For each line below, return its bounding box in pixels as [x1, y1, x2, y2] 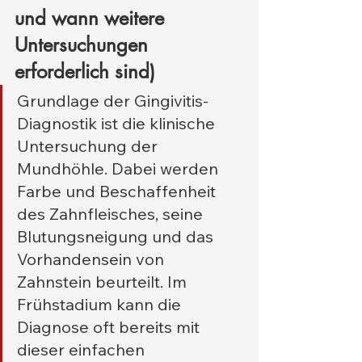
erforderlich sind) [15, 59, 155, 85]
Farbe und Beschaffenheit [17, 181, 220, 202]
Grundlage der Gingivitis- [17, 90, 208, 112]
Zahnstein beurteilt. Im [17, 271, 191, 293]
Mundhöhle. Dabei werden [17, 158, 222, 179]
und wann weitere [15, 6, 170, 32]
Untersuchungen [15, 32, 154, 58]
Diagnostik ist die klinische [17, 113, 219, 134]
